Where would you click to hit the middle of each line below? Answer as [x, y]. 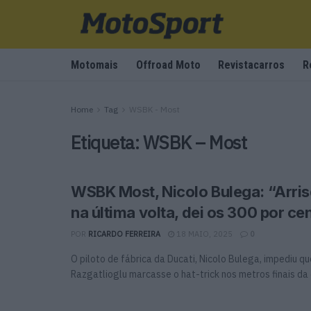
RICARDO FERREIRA [124, 234]
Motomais [94, 65]
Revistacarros [252, 65]
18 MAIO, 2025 [203, 234]
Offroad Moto [168, 65]
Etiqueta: [107, 142]
